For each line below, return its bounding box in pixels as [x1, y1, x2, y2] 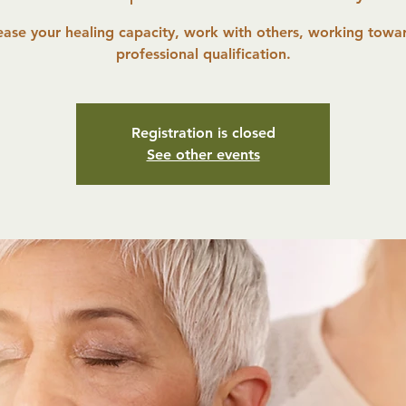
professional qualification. [115, 45, 291, 63]
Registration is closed [130, 124, 275, 141]
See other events [146, 146, 260, 163]
